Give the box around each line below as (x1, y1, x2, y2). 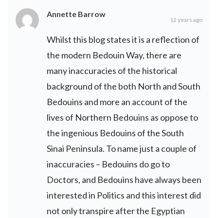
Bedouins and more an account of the (47, 96, 187, 107)
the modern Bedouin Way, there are (47, 50, 182, 60)
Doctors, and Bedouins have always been (47, 174, 201, 185)
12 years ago (170, 16, 202, 23)
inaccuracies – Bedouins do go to (47, 159, 170, 169)
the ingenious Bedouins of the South (47, 127, 184, 138)
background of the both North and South (47, 81, 200, 91)
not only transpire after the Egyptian (47, 205, 185, 216)
